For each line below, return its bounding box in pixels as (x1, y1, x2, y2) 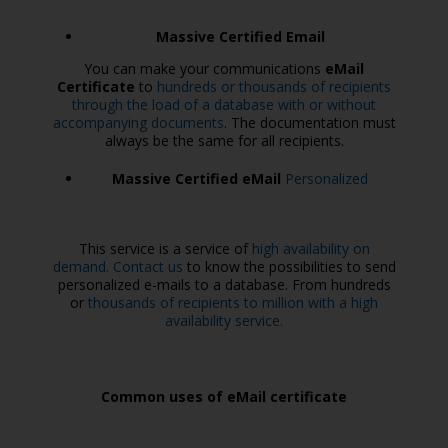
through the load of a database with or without (72, 95, 376, 114)
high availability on (251, 239, 370, 258)
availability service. (165, 311, 283, 330)
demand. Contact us (52, 257, 183, 276)
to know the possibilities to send (182, 257, 396, 276)
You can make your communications (84, 59, 325, 78)
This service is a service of (78, 239, 252, 258)
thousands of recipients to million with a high (88, 293, 378, 312)
